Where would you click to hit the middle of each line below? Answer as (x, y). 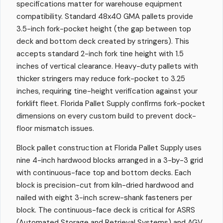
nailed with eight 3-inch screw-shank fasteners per (104, 198)
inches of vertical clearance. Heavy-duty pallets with (107, 66)
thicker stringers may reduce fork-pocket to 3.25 (101, 79)
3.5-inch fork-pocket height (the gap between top (104, 29)
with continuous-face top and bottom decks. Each (104, 173)
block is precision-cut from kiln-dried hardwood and (105, 185)
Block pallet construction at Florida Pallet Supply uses (109, 148)
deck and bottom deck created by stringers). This (103, 42)
